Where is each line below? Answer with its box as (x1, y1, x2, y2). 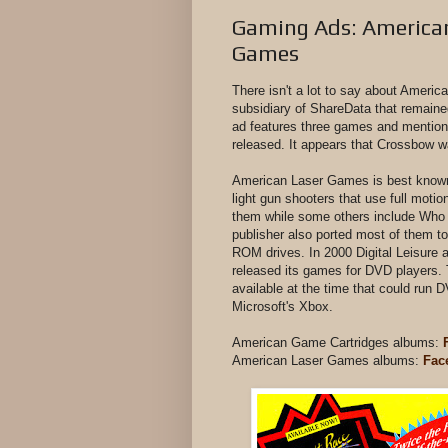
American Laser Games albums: (232, 353, 423, 369)
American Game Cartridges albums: (232, 335, 443, 351)
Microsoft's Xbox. (232, 299, 333, 315)
